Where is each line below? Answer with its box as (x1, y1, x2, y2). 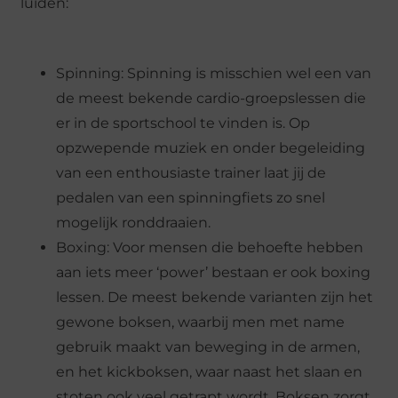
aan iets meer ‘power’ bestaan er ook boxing (56, 264, 371, 282)
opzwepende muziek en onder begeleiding (56, 139, 366, 157)
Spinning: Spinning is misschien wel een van (56, 65, 372, 83)
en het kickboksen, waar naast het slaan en (56, 363, 363, 381)
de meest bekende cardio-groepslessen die (56, 90, 367, 107)
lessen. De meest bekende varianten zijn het (56, 289, 374, 306)
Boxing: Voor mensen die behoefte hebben (56, 239, 364, 257)
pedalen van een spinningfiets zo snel (56, 189, 326, 207)
